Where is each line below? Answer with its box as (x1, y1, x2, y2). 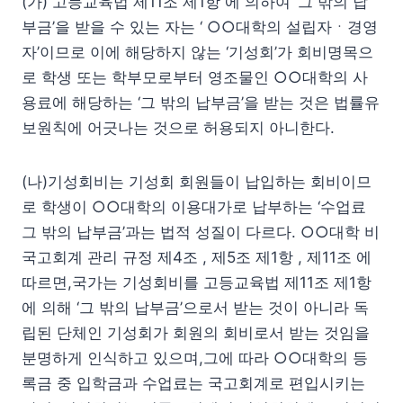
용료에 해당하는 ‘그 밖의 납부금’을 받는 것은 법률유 (22, 93, 380, 112)
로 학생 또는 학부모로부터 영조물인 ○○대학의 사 (22, 67, 368, 86)
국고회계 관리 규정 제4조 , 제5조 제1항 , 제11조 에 (22, 247, 372, 266)
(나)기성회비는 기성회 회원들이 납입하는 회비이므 (22, 172, 372, 191)
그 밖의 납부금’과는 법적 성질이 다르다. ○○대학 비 (22, 222, 380, 241)
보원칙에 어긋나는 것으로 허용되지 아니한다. (22, 118, 335, 137)
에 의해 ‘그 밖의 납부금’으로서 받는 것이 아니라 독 (22, 298, 369, 317)
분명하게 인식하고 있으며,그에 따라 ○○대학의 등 (22, 348, 368, 367)
